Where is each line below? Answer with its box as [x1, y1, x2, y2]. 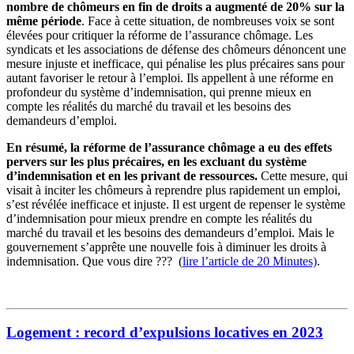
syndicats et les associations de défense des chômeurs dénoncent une [6, 42, 346, 56]
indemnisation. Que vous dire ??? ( [6, 254, 183, 268]
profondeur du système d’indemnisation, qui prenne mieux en [6, 85, 311, 99]
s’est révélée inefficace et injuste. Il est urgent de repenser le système [6, 197, 345, 211]
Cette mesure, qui [258, 168, 348, 183]
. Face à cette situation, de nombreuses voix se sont [81, 13, 334, 28]
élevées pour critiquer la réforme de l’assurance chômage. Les [6, 28, 313, 42]
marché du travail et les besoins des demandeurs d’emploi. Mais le [6, 225, 334, 239]
